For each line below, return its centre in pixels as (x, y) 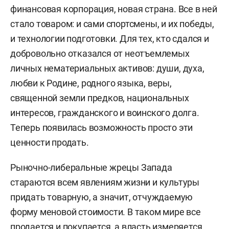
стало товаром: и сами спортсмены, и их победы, (112, 24)
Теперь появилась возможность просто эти (102, 128)
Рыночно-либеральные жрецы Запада (91, 167)
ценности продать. (50, 142)
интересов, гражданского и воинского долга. (105, 113)
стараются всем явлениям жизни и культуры (105, 182)
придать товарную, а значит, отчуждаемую (102, 197)
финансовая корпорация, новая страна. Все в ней (114, 9)
